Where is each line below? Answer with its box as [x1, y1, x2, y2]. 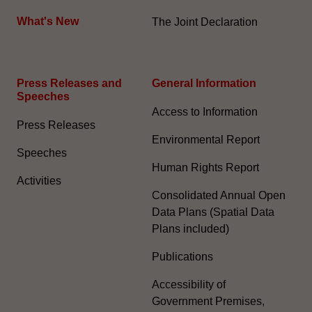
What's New [17, 15, 79, 27]
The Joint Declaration [152, 15, 258, 28]
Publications [152, 250, 213, 263]
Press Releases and [17, 77, 122, 89]
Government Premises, [152, 295, 265, 307]
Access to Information [152, 105, 258, 118]
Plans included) [152, 222, 229, 235]
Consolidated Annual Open [152, 189, 286, 201]
